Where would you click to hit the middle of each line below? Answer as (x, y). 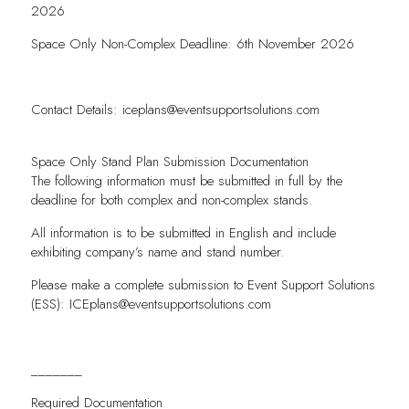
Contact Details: (76, 109)
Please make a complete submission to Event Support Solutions (203, 285)
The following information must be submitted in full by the (186, 180)
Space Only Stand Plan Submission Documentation (169, 161)
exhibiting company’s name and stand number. (157, 252)
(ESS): (50, 304)
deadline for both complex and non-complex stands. (171, 199)
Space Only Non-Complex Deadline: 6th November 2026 (192, 43)
